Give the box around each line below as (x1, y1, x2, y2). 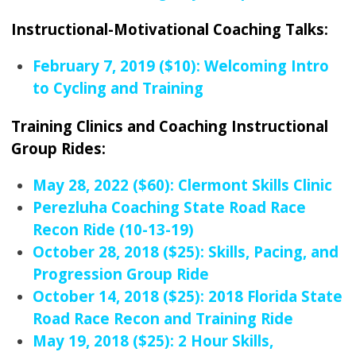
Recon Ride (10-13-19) (33, 219, 195, 239)
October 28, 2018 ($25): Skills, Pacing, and (33, 242, 339, 261)
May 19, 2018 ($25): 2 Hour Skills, (33, 331, 274, 350)
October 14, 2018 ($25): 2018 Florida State (33, 286, 343, 306)
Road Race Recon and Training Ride (33, 308, 294, 328)
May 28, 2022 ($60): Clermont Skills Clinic (33, 175, 333, 195)
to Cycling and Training (33, 78, 204, 98)
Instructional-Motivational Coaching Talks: (11, 19, 329, 39)
